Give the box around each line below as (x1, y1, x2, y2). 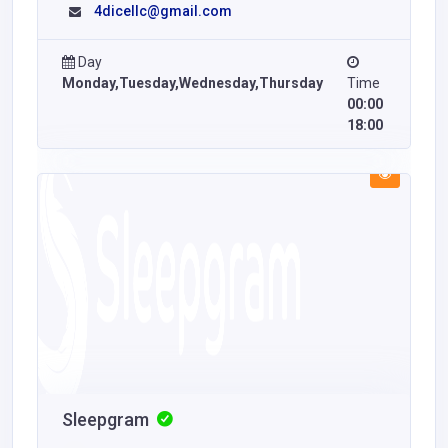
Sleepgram (62, 409, 153, 430)
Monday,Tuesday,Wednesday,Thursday (62, 75, 323, 91)
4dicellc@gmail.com (94, 3, 232, 19)
